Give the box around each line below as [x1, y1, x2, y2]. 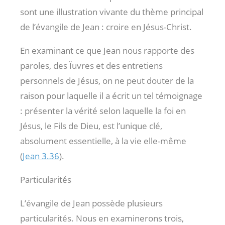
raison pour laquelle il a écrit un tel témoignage [20, 89, 202, 101]
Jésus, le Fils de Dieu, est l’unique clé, [20, 120, 162, 132]
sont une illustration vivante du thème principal [20, 6, 203, 18]
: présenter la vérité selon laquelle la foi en [20, 104, 186, 117]
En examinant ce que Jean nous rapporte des [20, 44, 194, 56]
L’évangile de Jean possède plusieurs [20, 197, 163, 209]
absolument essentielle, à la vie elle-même [20, 135, 186, 147]
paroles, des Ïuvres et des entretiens [20, 59, 163, 71]
